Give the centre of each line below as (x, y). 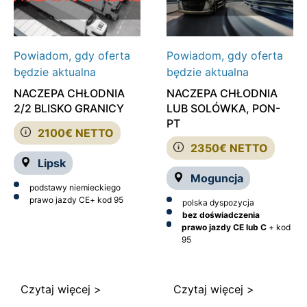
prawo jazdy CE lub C (224, 228)
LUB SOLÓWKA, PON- (223, 109)
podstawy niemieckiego (75, 188)
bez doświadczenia (221, 215)
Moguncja (217, 179)
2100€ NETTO (76, 133)
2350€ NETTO (229, 148)
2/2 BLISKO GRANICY (69, 109)
